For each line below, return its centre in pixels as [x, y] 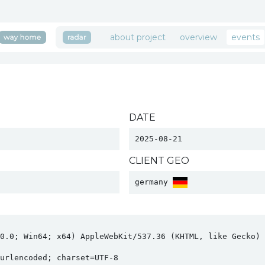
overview [198, 37]
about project [138, 37]
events [245, 37]
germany [153, 182]
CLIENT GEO [159, 161]
